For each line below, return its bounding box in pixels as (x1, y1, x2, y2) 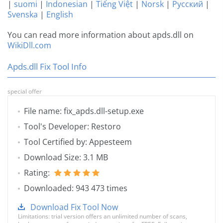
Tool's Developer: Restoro (24, 121, 121, 132)
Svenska (7, 9, 38, 20)
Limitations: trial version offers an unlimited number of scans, (18, 212, 187, 221)
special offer (7, 87, 42, 96)
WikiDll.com (7, 40, 51, 51)
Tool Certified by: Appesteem (24, 136, 132, 148)
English (46, 9, 73, 20)
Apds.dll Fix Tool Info (7, 61, 87, 73)
